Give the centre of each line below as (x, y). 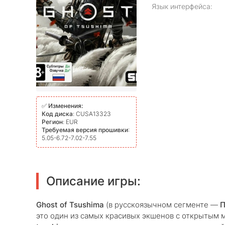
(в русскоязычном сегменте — (162, 205)
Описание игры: (93, 181)
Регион (52, 122)
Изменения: (66, 106)
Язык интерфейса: (182, 6)
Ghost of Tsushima (70, 205)
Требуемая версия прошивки (85, 130)
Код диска (57, 114)
